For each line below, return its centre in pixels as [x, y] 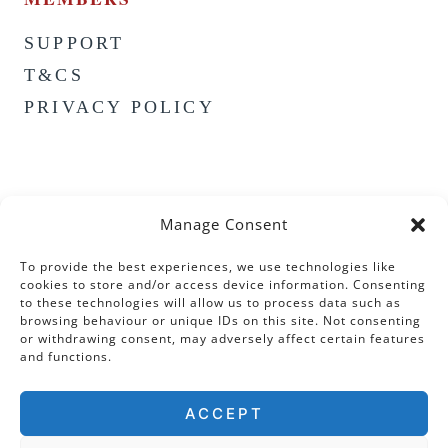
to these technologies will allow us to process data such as [210, 302]
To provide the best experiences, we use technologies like [208, 266]
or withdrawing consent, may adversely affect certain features [222, 338]
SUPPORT [74, 43]
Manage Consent [224, 224]
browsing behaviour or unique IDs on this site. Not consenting [220, 320]
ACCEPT [224, 413]
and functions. [66, 356]
